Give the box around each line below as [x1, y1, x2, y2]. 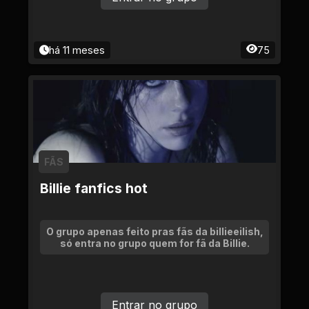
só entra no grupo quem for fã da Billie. [59, 237, 250, 249]
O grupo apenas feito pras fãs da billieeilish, [46, 226, 263, 237]
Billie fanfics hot [40, 180, 148, 197]
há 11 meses [49, 44, 105, 56]
